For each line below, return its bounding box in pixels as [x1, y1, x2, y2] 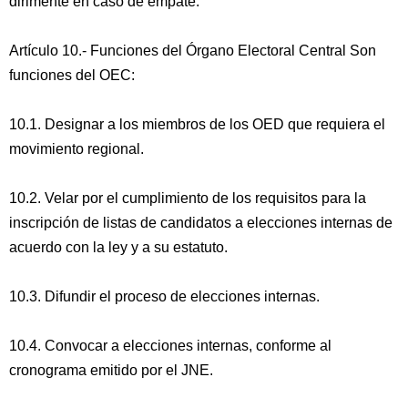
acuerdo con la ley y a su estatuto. [9, 240, 228, 255]
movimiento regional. [9, 141, 144, 157]
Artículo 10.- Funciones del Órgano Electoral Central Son [9, 43, 376, 58]
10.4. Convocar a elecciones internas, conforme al [9, 338, 331, 353]
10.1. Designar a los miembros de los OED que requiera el [9, 117, 385, 132]
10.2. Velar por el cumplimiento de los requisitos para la [9, 190, 366, 206]
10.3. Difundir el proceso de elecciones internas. [9, 289, 320, 304]
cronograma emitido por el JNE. [9, 362, 213, 378]
